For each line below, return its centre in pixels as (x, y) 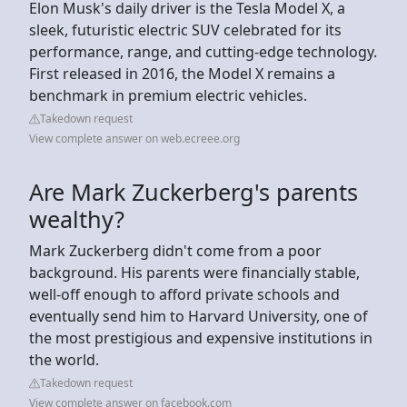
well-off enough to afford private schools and (184, 294)
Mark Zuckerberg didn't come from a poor (175, 250)
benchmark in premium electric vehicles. (168, 95)
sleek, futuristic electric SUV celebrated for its (185, 30)
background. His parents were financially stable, (194, 272)
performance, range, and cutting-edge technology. (203, 51)
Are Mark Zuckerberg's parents (194, 191)
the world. (64, 359)
